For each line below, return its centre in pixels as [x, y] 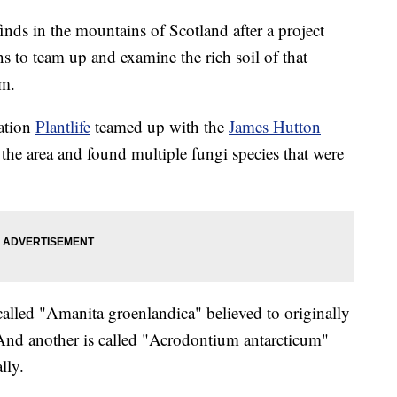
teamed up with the [160, 127]
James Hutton [275, 127]
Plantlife [63, 127]
